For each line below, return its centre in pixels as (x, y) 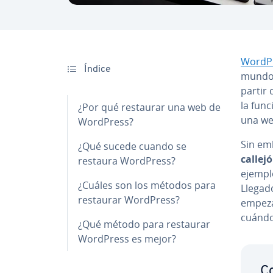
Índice (96, 69)
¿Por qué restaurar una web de (149, 107)
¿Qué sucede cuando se (132, 146)
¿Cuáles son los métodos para (147, 185)
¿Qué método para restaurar (144, 224)
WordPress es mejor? (127, 239)
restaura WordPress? (127, 161)
